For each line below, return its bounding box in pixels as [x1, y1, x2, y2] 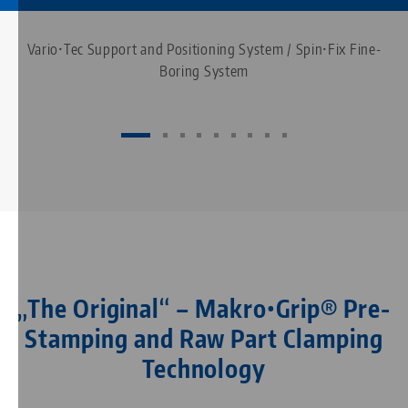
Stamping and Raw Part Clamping [25, 323, 383, 354]
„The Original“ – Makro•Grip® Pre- [17, 293, 391, 324]
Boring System [158, 62, 250, 81]
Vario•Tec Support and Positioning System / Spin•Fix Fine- [26, 40, 382, 59]
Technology [141, 353, 267, 384]
